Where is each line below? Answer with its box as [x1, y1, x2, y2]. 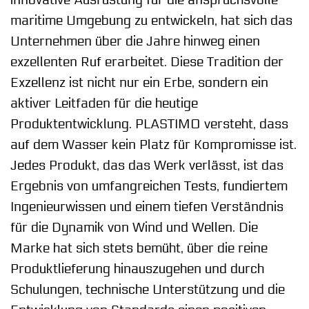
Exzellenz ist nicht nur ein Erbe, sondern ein [10, 75, 268, 91]
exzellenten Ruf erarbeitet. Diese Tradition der [10, 54, 283, 70]
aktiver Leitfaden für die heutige [10, 96, 198, 112]
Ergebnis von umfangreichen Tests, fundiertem [10, 179, 288, 195]
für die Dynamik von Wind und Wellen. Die [10, 220, 258, 236]
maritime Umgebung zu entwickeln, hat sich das [10, 13, 292, 29]
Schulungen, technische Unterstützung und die [10, 282, 285, 298]
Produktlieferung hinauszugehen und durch [10, 261, 264, 277]
